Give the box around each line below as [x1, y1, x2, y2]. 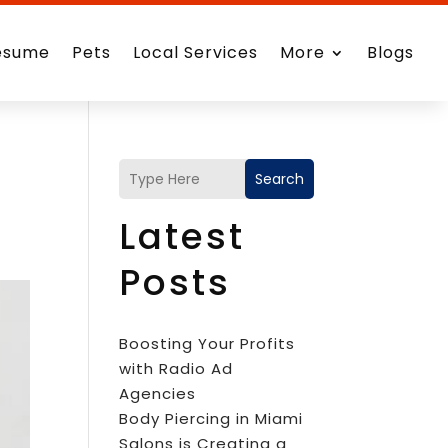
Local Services [133, 41, 259, 64]
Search [254, 168, 304, 189]
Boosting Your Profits [119, 333, 296, 354]
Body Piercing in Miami [119, 408, 304, 429]
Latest [119, 211, 246, 262]
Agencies [119, 383, 197, 404]
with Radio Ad [119, 358, 234, 379]
